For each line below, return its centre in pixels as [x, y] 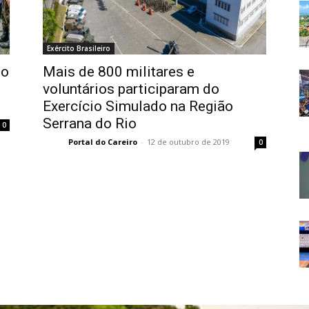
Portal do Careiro [102, 141]
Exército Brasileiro [79, 48]
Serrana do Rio [90, 123]
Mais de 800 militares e [119, 71]
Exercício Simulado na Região [138, 106]
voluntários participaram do [131, 89]
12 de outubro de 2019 [188, 141]
